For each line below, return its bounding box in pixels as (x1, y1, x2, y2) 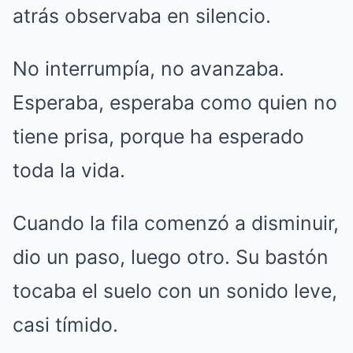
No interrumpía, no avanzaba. (13, 56, 284, 80)
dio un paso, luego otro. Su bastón (13, 244, 329, 269)
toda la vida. (13, 158, 125, 182)
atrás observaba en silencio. (13, 3, 271, 28)
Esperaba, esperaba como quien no (13, 90, 337, 114)
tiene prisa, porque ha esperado (13, 124, 304, 148)
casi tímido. (13, 312, 118, 336)
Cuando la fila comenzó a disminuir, (13, 210, 339, 235)
